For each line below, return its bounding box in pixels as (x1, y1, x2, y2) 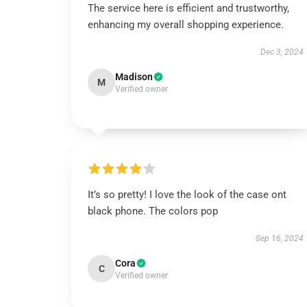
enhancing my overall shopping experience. (88, 19, 284, 31)
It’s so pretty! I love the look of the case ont (88, 188, 286, 201)
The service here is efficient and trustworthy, (88, 2, 289, 14)
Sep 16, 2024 (255, 234, 304, 243)
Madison (115, 71, 153, 82)
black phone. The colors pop (88, 205, 218, 217)
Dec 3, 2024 (260, 47, 304, 57)
